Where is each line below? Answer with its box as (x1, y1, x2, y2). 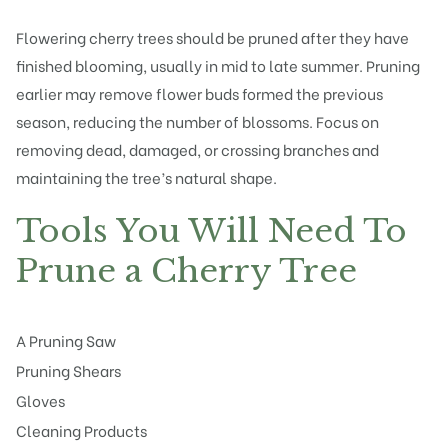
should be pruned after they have (173, 25, 409, 48)
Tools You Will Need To (16, 210, 407, 251)
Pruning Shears (16, 359, 121, 382)
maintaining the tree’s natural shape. (16, 165, 277, 188)
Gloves (16, 389, 65, 412)
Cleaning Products (16, 419, 147, 442)
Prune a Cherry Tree (16, 250, 357, 291)
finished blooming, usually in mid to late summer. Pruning (16, 53, 420, 76)
